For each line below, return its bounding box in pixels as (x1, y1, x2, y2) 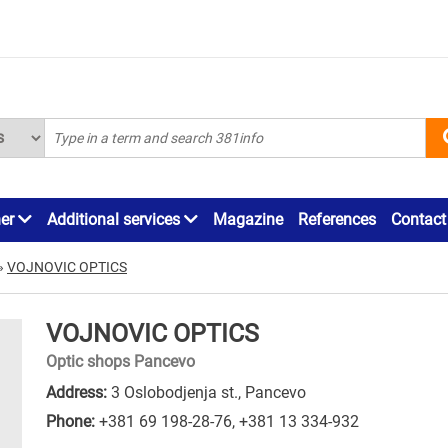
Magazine (213, 209, 283, 229)
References (298, 209, 376, 229)
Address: (46, 382, 107, 402)
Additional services (47, 209, 184, 229)
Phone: (46, 411, 95, 431)
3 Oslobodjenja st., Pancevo (107, 382, 306, 402)
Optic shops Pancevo (46, 351, 195, 371)
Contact (391, 209, 446, 229)
